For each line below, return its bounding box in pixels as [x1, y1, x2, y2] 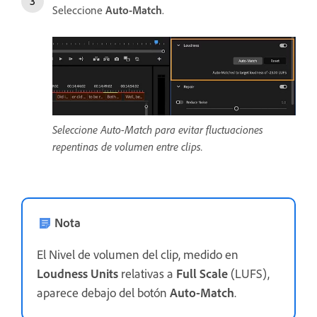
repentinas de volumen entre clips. [52, 139, 203, 154]
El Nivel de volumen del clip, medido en [37, 246, 238, 262]
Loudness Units [37, 265, 118, 281]
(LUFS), [228, 265, 270, 281]
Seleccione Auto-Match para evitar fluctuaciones [52, 122, 263, 137]
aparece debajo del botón [37, 284, 170, 300]
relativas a [118, 265, 176, 281]
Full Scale [176, 265, 228, 281]
